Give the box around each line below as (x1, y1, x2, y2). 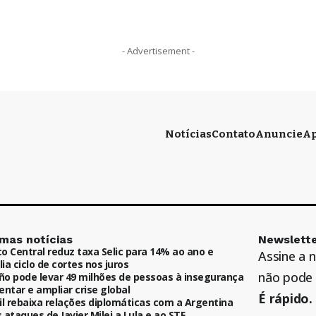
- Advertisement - (121, 44, 195, 57)
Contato (212, 127, 255, 140)
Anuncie (255, 127, 303, 140)
